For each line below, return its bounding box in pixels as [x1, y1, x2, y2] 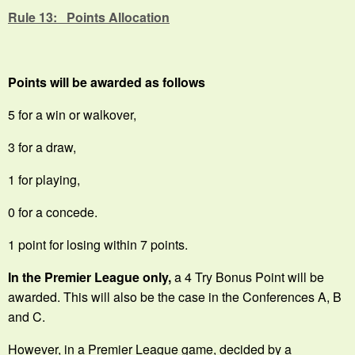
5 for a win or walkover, [8, 105, 136, 124]
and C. [8, 307, 45, 326]
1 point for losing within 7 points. [8, 235, 188, 254]
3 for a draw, [8, 137, 76, 156]
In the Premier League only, [8, 267, 171, 286]
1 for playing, [8, 170, 80, 189]
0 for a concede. [8, 202, 97, 221]
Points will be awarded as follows [8, 72, 205, 91]
